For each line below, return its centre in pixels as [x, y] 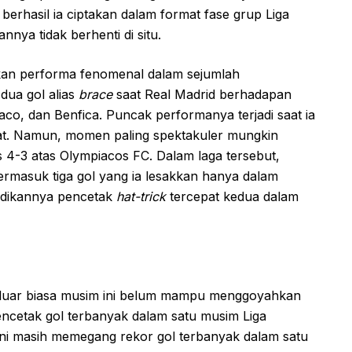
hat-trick [141, 196]
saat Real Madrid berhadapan [202, 94]
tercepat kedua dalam [232, 196]
